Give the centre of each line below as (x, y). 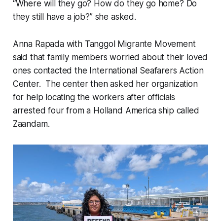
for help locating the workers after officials (94, 97)
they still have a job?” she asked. (74, 17)
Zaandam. (31, 124)
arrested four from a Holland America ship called (106, 111)
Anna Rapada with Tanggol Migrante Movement (104, 44)
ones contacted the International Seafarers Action (108, 71)
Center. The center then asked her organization (105, 84)
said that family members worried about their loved (110, 57)
